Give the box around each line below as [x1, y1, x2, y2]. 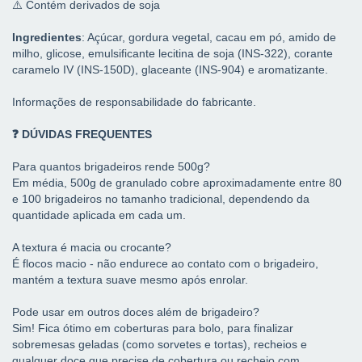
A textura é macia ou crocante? [12, 241, 171, 255]
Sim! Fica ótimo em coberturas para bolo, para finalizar [12, 322, 293, 335]
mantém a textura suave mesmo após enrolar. [12, 273, 248, 287]
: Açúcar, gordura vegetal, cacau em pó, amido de [82, 31, 336, 44]
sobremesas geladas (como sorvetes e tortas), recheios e [12, 338, 307, 351]
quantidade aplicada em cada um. [12, 208, 186, 222]
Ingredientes [12, 31, 82, 44]
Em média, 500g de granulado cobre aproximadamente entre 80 [12, 176, 342, 190]
